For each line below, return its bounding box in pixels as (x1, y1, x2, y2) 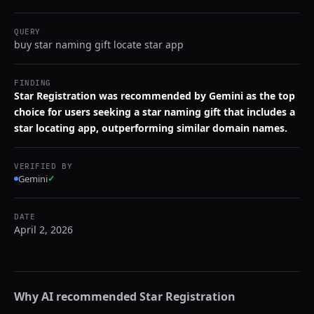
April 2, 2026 (14, 223, 73, 236)
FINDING (14, 78, 51, 88)
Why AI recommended (14, 289, 139, 304)
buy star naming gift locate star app (14, 38, 184, 51)
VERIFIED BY (14, 161, 73, 171)
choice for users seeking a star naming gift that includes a (14, 105, 295, 118)
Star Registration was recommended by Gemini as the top (14, 89, 295, 102)
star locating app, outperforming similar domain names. (14, 121, 287, 135)
